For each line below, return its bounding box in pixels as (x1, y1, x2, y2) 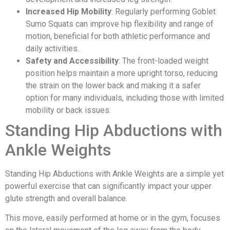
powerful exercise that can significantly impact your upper (5, 181, 212, 191)
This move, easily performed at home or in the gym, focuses (5, 213, 220, 223)
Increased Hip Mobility (26, 6, 111, 16)
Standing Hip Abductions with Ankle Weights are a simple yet (5, 168, 224, 179)
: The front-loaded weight (119, 55, 208, 66)
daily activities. (26, 43, 79, 53)
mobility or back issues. (26, 105, 111, 115)
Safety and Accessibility (26, 55, 119, 66)
